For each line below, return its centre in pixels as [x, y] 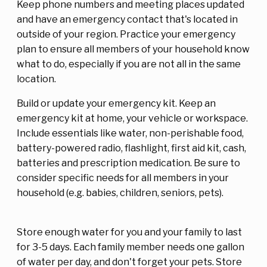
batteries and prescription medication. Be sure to [128, 163]
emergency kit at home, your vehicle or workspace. [132, 118]
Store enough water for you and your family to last [129, 232]
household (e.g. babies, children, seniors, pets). [120, 193]
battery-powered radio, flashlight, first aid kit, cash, [131, 148]
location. [36, 79]
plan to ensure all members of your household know [133, 49]
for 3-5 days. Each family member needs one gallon [131, 247]
